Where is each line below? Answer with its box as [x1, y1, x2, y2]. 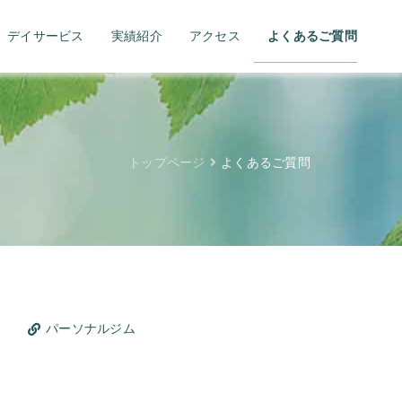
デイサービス [7, 29, 84, 43]
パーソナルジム [46, 322, 135, 336]
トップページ [128, 156, 205, 170]
